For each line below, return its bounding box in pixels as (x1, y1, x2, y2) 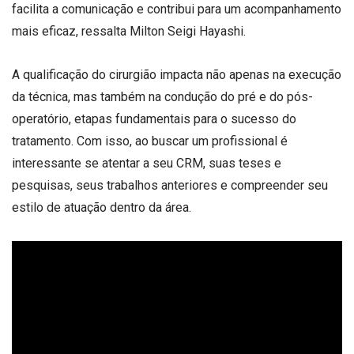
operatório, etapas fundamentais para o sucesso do (12, 111, 296, 127)
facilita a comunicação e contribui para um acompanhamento (12, 2, 341, 17)
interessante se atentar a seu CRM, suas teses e (12, 156, 281, 171)
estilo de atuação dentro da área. (12, 200, 191, 216)
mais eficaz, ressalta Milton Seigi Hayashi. (12, 24, 246, 40)
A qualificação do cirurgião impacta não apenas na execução (12, 67, 341, 83)
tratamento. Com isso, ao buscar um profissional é (12, 134, 288, 149)
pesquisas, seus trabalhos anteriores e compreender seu (12, 178, 328, 194)
